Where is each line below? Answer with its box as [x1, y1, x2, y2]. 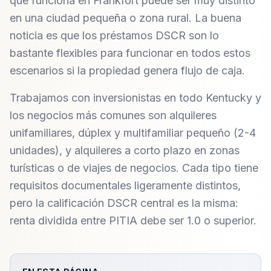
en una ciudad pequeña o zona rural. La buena [10, 11, 241, 24]
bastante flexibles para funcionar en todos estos [10, 47, 250, 59]
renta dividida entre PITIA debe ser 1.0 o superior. [10, 214, 256, 227]
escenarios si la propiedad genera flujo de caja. [10, 64, 245, 77]
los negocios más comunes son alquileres [10, 109, 217, 122]
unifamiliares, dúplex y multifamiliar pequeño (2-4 [10, 126, 256, 139]
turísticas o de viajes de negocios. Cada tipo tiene [10, 162, 258, 174]
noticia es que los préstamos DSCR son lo [10, 29, 219, 42]
